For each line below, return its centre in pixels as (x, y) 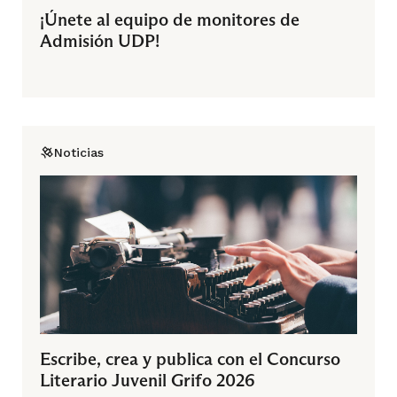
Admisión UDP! (100, 40)
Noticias (79, 152)
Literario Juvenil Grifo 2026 (148, 380)
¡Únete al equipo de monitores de (170, 19)
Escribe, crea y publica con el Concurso (190, 358)
